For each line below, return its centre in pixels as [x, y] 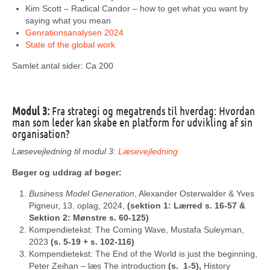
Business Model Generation [82, 193]
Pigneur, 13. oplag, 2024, [78, 206]
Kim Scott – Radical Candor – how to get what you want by [137, 8]
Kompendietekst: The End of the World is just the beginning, [143, 254]
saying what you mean [68, 20]
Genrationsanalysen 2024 [74, 33]
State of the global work [70, 45]
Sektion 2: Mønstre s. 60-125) [89, 218]
